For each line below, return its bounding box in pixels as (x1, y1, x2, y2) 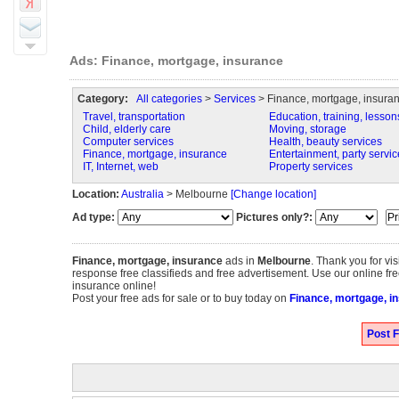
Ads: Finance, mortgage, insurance (69, 53, 283, 68)
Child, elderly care (82, 123, 171, 135)
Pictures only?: (235, 211, 313, 224)
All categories (135, 93, 202, 105)
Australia (120, 188, 164, 200)
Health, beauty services (268, 135, 382, 148)
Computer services (82, 135, 174, 148)
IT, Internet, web (82, 160, 159, 173)
